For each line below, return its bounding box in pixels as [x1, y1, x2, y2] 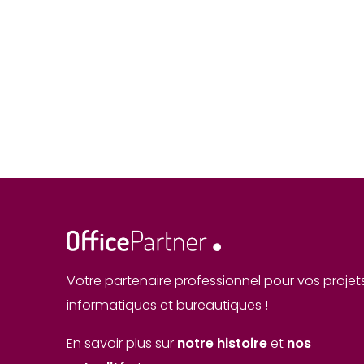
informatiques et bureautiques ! [67, 296, 268, 315]
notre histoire [177, 333, 267, 353]
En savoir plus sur [67, 333, 177, 353]
